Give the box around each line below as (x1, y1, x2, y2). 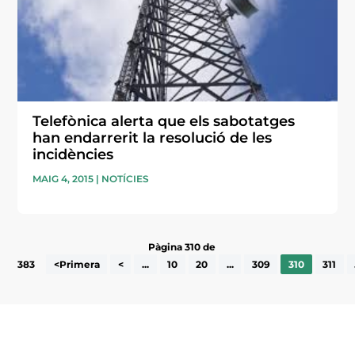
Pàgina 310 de (148, 240, 216, 253)
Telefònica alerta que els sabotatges (32, 112, 296, 130)
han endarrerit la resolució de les (32, 128, 273, 147)
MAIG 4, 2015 (32, 172, 94, 185)
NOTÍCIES (101, 172, 150, 185)
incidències (32, 145, 114, 163)
